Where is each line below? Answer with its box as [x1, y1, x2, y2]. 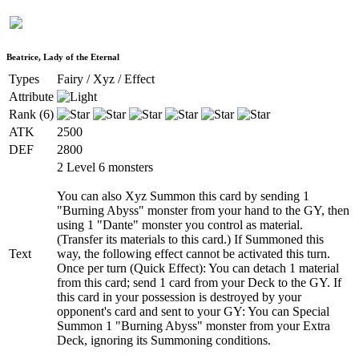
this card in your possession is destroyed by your [57, 289, 301, 304]
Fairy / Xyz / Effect [57, 71, 155, 86]
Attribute [9, 89, 54, 103]
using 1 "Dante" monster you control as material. [57, 217, 303, 232]
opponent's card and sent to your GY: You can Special [57, 304, 329, 318]
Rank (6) [9, 107, 54, 121]
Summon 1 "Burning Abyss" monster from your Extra [57, 318, 330, 333]
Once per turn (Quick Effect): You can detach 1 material [57, 260, 339, 275]
